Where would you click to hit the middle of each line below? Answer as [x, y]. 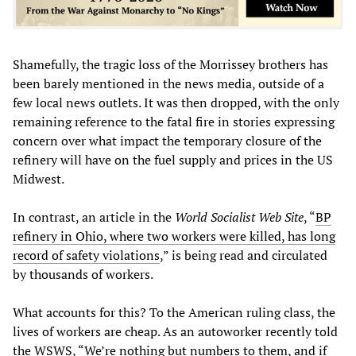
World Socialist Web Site [239, 217]
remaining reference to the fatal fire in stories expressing [174, 122]
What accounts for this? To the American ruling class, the [174, 313]
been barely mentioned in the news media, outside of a [168, 84]
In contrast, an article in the [94, 217]
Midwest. [41, 179]
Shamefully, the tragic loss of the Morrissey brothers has [170, 65]
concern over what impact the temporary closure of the [167, 141]
